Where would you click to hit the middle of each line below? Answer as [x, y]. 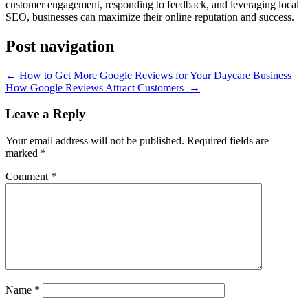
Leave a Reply [46, 114]
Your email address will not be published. [95, 141]
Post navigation [60, 46]
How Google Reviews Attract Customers [97, 87]
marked [23, 153]
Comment [28, 177]
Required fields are [228, 141]
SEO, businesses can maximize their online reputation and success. [150, 16]
